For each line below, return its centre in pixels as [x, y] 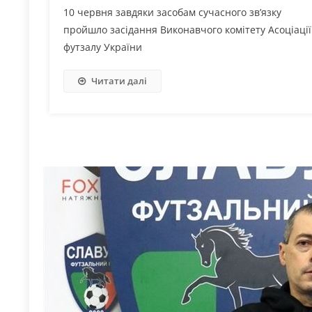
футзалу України [103, 47]
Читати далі [119, 80]
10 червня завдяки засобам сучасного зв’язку [173, 12]
